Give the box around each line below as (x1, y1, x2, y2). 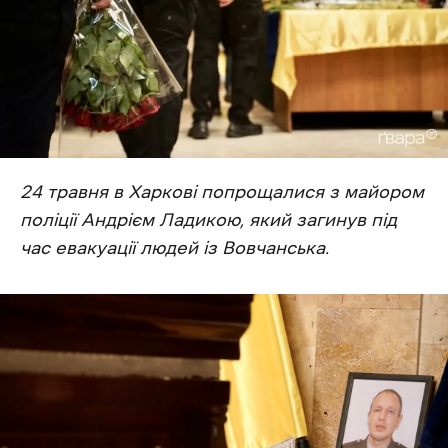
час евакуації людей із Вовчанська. (20, 238, 329, 257)
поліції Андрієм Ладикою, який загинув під (20, 210, 397, 229)
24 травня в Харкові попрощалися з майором (20, 182, 424, 201)
